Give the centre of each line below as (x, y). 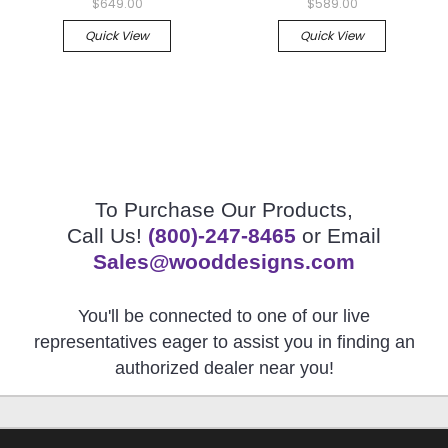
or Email (338, 236)
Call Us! (107, 236)
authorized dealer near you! (224, 368)
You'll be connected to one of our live (224, 316)
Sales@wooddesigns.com (224, 262)
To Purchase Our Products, (224, 210)
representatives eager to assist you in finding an (224, 342)
